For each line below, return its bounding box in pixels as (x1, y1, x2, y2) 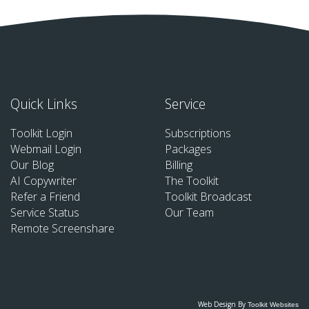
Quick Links (10, 94, 77, 114)
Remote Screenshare (10, 221, 114, 237)
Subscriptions (165, 126, 231, 141)
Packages (165, 141, 212, 157)
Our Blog (10, 157, 54, 173)
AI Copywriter (10, 173, 77, 189)
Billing (165, 157, 192, 173)
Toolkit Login (10, 126, 72, 141)
